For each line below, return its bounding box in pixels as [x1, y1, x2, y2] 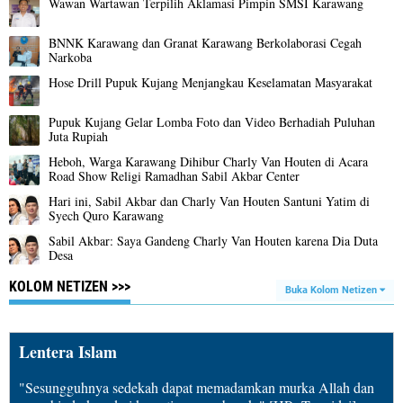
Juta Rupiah [49, 127, 108, 145]
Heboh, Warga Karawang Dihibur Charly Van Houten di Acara [49, 152, 368, 170]
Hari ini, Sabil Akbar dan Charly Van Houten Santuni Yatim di [49, 192, 370, 210]
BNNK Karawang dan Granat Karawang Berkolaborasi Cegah [49, 33, 362, 51]
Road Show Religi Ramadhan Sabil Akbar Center [49, 166, 300, 184]
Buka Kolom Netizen [285, 283, 380, 296]
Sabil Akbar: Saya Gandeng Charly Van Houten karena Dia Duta [49, 231, 378, 249]
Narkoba [49, 48, 92, 66]
